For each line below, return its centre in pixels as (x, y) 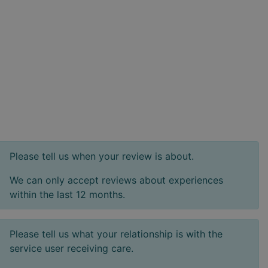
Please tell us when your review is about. (102, 156)
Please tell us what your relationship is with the (116, 234)
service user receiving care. (71, 248)
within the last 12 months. (67, 194)
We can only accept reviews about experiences (116, 180)
